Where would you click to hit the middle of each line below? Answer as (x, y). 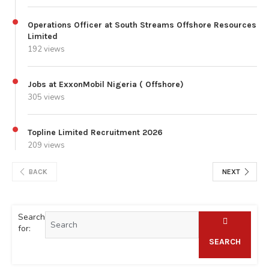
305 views (46, 97)
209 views (46, 145)
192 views (46, 49)
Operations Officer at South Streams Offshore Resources (142, 25)
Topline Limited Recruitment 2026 (95, 132)
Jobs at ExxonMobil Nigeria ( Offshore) (106, 84)
